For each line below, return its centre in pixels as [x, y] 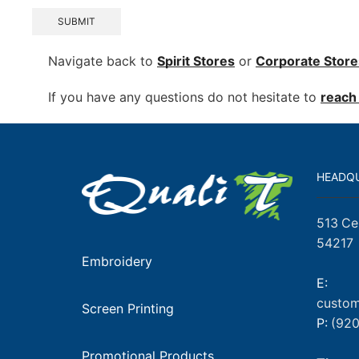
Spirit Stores [196, 61]
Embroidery [117, 261]
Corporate [288, 61]
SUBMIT [77, 22]
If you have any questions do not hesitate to [184, 97]
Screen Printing [128, 308]
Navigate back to [103, 61]
